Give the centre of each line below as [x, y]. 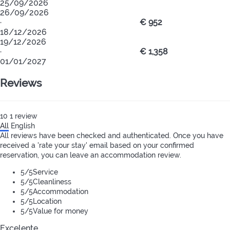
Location [47, 201]
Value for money [61, 211]
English [23, 126]
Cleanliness [52, 181]
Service [45, 172]
